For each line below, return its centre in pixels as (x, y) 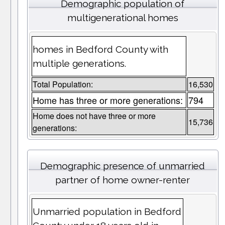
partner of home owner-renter (123, 180)
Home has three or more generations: (107, 100)
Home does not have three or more (94, 116)
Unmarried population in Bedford (107, 212)
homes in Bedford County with (100, 49)
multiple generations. (79, 64)
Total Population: (63, 84)
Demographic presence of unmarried (123, 166)
